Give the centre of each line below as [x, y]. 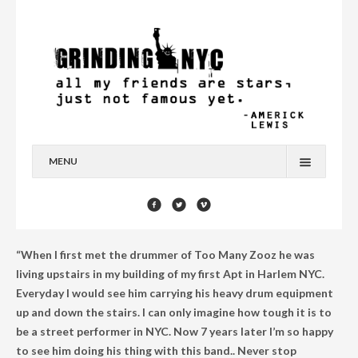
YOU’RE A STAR [85, 261]
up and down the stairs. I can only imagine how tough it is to [174, 312]
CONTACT [74, 295]
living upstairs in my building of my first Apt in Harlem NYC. [170, 274]
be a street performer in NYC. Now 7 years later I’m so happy [175, 332]
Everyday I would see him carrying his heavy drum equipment [175, 293]
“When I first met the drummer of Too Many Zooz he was [165, 255]
